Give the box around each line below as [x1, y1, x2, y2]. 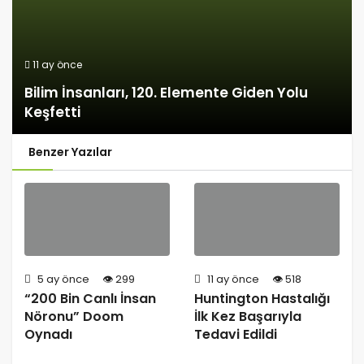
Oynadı [24, 325, 72, 344]
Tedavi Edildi [194, 325, 277, 344]
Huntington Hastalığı [194, 289, 330, 309]
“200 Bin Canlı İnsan [24, 289, 156, 309]
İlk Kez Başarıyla [194, 307, 301, 327]
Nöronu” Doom [24, 307, 123, 327]
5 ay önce [35, 271, 89, 287]
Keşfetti [24, 102, 80, 123]
